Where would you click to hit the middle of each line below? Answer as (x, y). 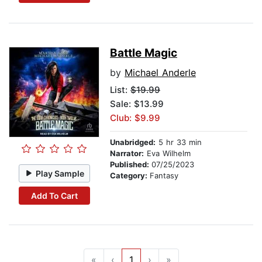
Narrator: (127, 154)
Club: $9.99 (135, 118)
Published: (131, 165)
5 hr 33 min (179, 142)
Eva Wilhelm (167, 154)
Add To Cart (54, 195)
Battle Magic (144, 53)
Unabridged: (133, 142)
